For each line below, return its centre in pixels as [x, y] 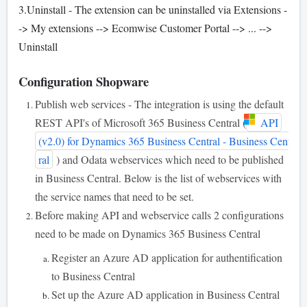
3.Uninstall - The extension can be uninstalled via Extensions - [153, 10]
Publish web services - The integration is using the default [159, 104]
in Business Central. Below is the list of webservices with [158, 178]
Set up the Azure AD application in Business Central [165, 295]
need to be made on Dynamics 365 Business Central [148, 234]
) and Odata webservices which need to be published [169, 160]
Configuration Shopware [84, 82]
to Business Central [93, 276]
